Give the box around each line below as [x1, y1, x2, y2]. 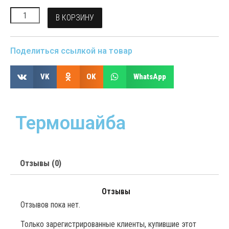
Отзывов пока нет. [20, 199, 80, 210]
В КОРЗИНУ [56, 13, 95, 22]
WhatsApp [133, 72, 166, 81]
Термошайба [15, 112, 126, 134]
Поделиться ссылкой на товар [10, 46, 132, 56]
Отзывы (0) [20, 158, 62, 168]
